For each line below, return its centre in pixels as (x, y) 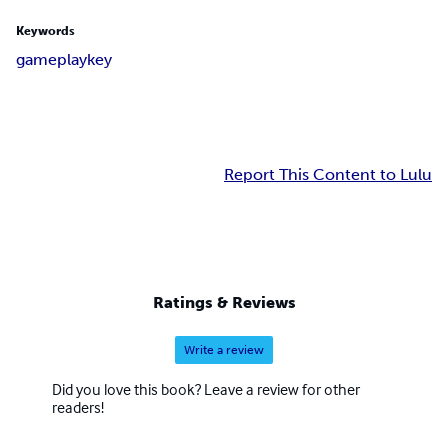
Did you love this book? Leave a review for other (206, 388)
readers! (78, 406)
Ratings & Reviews (224, 302)
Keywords (45, 31)
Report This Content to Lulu (328, 175)
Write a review (224, 349)
